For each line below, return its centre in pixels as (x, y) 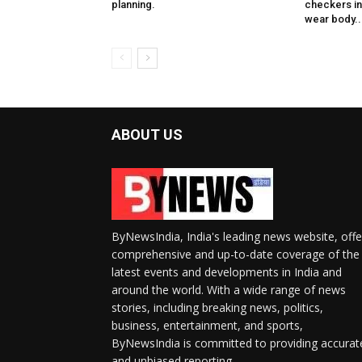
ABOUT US (147, 135)
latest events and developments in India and (227, 272)
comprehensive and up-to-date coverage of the (236, 255)
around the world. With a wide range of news (229, 290)
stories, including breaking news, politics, (217, 308)
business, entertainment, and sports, (207, 326)
